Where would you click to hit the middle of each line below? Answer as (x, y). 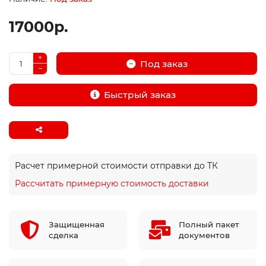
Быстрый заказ (140, 95)
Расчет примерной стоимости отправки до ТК (116, 166)
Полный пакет (209, 225)
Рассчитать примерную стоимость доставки (112, 184)
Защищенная (77, 225)
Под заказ (164, 64)
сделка (64, 235)
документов (204, 235)
